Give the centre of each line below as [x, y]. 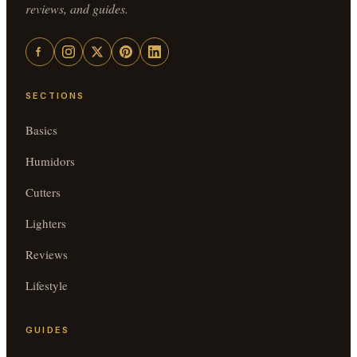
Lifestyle [47, 285]
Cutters [43, 192]
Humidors [50, 161]
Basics [41, 129]
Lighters [46, 223]
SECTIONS [55, 95]
